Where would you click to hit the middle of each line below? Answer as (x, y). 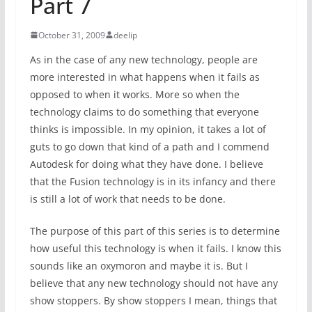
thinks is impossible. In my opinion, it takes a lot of (148, 129)
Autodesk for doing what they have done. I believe (146, 164)
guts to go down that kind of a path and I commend (149, 146)
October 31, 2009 (71, 35)
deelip (125, 35)
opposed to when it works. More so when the (134, 94)
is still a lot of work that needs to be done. (127, 198)
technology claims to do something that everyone (144, 111)
